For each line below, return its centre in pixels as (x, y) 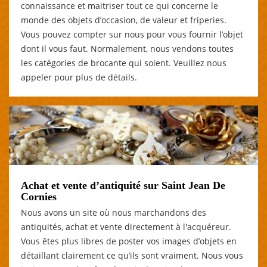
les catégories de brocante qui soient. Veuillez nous (124, 63)
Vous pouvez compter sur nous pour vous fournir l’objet (132, 34)
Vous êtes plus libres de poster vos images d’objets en (129, 241)
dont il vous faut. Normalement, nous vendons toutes (127, 48)
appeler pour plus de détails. (79, 77)
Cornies (39, 196)
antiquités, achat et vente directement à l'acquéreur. (126, 226)
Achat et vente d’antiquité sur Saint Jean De (123, 185)
